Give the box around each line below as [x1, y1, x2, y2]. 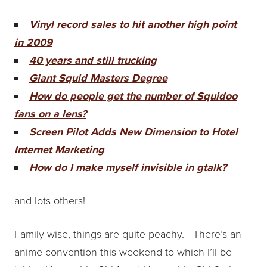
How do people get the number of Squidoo [29, 89, 237, 103]
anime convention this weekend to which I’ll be [14, 245, 232, 259]
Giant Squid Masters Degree [29, 71, 167, 85]
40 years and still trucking [29, 53, 157, 67]
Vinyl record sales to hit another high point [29, 17, 237, 31]
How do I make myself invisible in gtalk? [29, 160, 226, 174]
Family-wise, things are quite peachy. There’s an [14, 227, 241, 241]
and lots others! [14, 194, 85, 207]
